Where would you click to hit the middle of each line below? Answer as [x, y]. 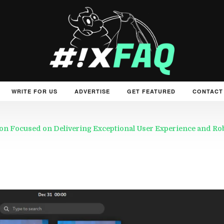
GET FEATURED [151, 91]
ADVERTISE [92, 91]
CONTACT [208, 91]
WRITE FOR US [34, 91]
